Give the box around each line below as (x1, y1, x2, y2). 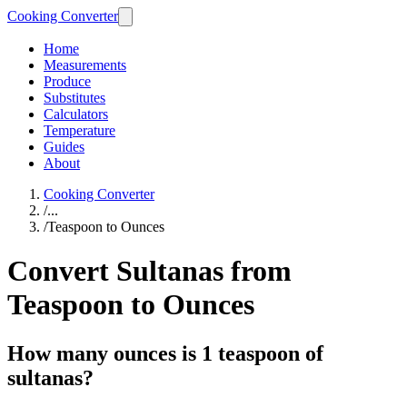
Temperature (44, 123, 115, 138)
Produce (44, 74, 91, 89)
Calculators (44, 106, 108, 122)
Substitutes (44, 90, 105, 105)
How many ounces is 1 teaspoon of (7, 341, 323, 365)
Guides (44, 139, 84, 154)
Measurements (44, 57, 126, 73)
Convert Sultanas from (7, 254, 292, 288)
